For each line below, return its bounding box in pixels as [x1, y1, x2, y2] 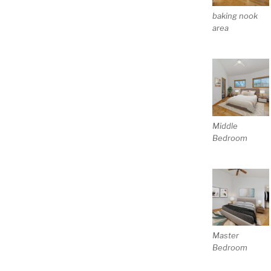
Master [212, 230, 239, 241]
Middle [212, 120, 238, 131]
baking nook [212, 11, 258, 21]
